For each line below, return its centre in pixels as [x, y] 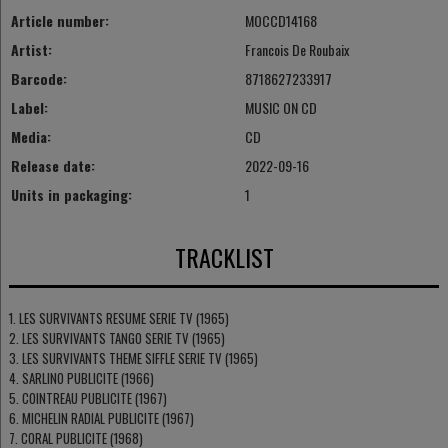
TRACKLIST [224, 256]
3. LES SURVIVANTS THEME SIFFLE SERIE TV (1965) [133, 357]
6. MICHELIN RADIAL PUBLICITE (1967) [101, 417]
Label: [29, 108]
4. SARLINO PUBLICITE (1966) [81, 377]
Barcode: [38, 79]
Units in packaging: [71, 195]
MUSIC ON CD [280, 108]
